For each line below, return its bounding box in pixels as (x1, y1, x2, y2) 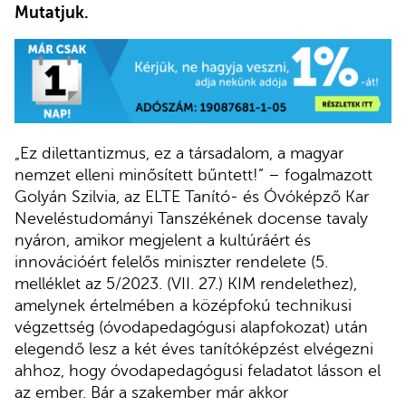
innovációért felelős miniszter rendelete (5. (14, 253, 328, 272)
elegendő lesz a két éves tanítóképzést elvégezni (14, 340, 373, 359)
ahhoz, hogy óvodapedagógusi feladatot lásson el (14, 362, 381, 381)
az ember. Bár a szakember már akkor (14, 383, 288, 402)
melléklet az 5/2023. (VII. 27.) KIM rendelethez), (14, 275, 357, 294)
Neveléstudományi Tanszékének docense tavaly (14, 209, 368, 228)
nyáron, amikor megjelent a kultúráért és (14, 231, 311, 250)
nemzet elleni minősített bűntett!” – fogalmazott (14, 166, 372, 185)
